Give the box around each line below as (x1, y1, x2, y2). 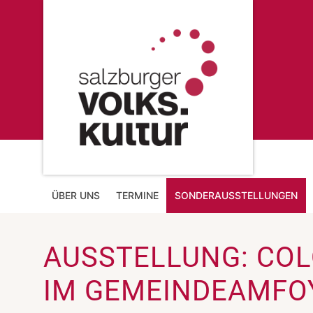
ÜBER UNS (51, 189, 100, 201)
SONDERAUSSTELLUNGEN (175, 189, 298, 201)
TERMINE (115, 189, 159, 201)
